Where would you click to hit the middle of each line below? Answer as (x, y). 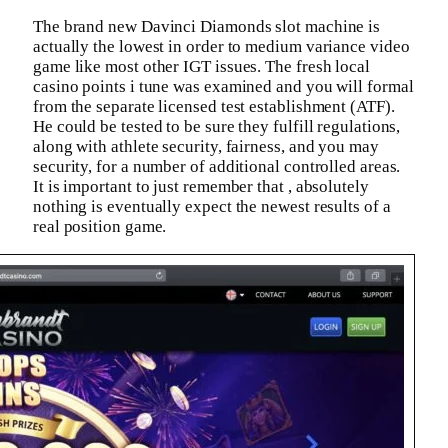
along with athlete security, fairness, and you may (206, 146)
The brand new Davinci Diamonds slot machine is (207, 26)
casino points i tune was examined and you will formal (223, 86)
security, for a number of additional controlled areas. (217, 166)
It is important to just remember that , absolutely (201, 186)
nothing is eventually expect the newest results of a (212, 206)
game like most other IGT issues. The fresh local (201, 66)
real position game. (100, 226)
